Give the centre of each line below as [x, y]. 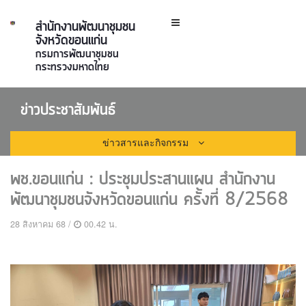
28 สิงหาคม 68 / [41, 224]
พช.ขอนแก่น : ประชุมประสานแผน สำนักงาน [143, 179]
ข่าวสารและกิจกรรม [147, 142]
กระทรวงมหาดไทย [73, 67]
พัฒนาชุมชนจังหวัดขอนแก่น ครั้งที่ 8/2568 [149, 200]
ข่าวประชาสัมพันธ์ [68, 110]
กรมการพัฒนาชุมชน [78, 54]
